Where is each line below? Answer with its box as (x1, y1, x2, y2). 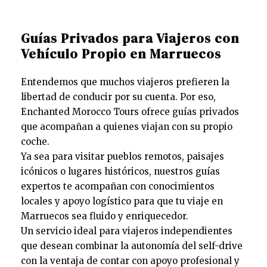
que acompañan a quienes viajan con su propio (21, 120, 232, 132)
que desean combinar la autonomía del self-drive (21, 240, 243, 252)
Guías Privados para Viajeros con (21, 29, 239, 47)
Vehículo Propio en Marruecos (21, 44, 221, 63)
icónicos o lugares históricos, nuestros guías (21, 165, 220, 177)
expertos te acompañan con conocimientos (21, 180, 215, 192)
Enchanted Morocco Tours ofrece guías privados (21, 105, 239, 117)
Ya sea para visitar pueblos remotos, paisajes (21, 150, 224, 162)
